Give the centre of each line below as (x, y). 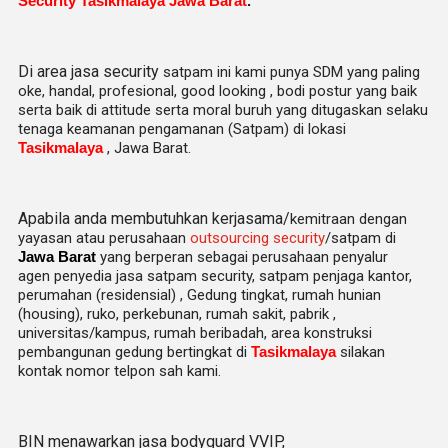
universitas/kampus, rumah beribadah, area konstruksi (195, 333)
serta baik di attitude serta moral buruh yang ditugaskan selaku (223, 110)
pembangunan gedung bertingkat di (134, 352)
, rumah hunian (333, 295)
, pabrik (306, 314)
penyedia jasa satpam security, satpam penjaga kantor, (231, 276)
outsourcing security (257, 238)
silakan (360, 352)
